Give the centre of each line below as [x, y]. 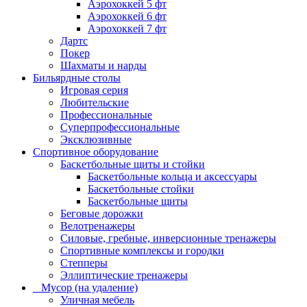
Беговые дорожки [102, 214]
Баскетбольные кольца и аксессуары [172, 177]
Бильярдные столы [77, 78]
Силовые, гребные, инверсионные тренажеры [168, 238]
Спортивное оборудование [96, 152]
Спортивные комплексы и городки [142, 251]
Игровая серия [94, 90]
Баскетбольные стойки [141, 189]
